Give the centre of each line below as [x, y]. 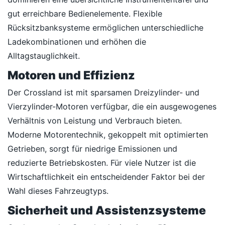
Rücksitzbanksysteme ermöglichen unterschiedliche [105, 28]
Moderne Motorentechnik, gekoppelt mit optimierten [108, 135]
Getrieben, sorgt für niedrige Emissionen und [92, 149]
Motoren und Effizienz [71, 75]
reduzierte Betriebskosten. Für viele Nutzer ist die [102, 163]
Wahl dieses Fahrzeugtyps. [58, 191]
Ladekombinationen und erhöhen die [77, 42]
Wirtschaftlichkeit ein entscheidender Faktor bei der [106, 177]
